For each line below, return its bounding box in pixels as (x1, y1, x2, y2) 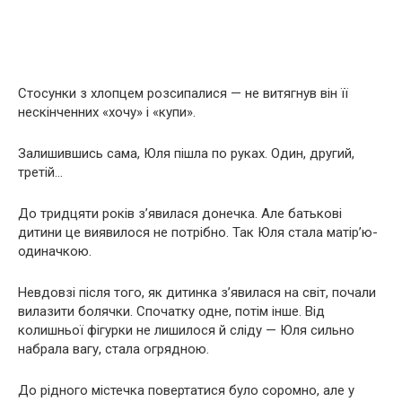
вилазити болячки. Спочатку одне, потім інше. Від (18, 303, 325, 320)
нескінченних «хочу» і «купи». (18, 104, 196, 121)
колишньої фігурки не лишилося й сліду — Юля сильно (18, 322, 354, 339)
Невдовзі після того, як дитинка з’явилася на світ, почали (18, 284, 376, 301)
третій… (18, 164, 63, 181)
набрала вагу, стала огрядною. (18, 341, 209, 358)
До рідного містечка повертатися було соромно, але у (18, 382, 354, 399)
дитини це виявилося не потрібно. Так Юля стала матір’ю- (18, 224, 378, 241)
